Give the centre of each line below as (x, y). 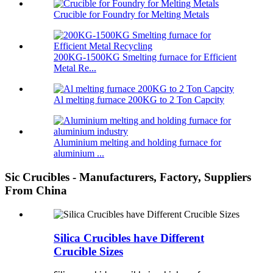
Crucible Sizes (88, 251)
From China (36, 191)
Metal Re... (75, 68)
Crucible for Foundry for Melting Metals (131, 15)
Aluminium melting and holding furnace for (137, 143)
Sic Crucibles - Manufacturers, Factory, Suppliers (128, 177)
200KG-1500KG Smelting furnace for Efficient (145, 57)
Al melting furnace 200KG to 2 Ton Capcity (139, 100)
